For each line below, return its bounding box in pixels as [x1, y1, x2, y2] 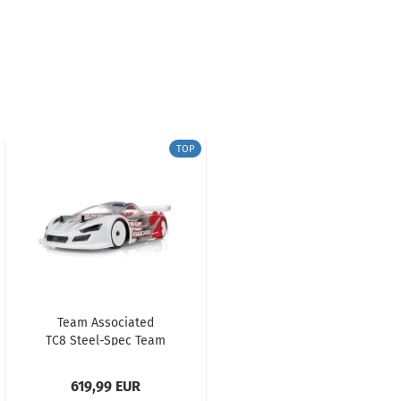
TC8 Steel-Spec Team [46, 333, 166, 348]
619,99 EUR [71, 378, 141, 395]
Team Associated [57, 315, 154, 330]
